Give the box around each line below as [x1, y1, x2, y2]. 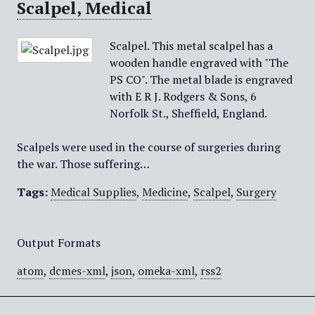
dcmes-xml [49, 263, 105, 278]
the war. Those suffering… [16, 156, 150, 172]
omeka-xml [137, 263, 195, 278]
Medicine [141, 184, 188, 200]
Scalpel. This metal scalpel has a [109, 38, 273, 53]
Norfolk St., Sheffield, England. [109, 105, 267, 121]
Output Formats [16, 235, 101, 250]
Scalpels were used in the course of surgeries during [16, 139, 281, 155]
